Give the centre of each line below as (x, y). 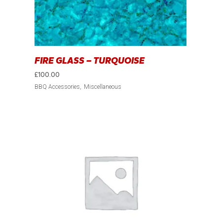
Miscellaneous (103, 87)
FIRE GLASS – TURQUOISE (90, 61)
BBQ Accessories (57, 87)
